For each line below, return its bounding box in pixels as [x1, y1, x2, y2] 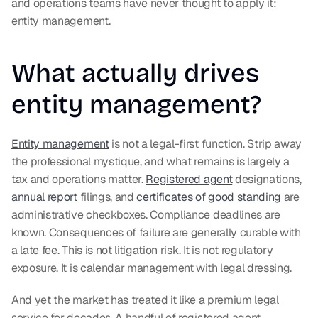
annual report [11, 190, 77, 204]
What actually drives [11, 58, 259, 89]
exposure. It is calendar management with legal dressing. [11, 261, 292, 275]
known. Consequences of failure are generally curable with [11, 225, 301, 240]
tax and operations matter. [11, 172, 146, 187]
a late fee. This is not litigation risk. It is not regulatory [11, 243, 273, 258]
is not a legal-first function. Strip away [109, 136, 302, 151]
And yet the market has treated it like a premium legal [11, 292, 279, 307]
